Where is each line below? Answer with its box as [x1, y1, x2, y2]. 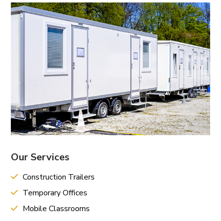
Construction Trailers [21, 171, 95, 183]
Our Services [11, 150, 70, 164]
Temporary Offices [21, 187, 88, 198]
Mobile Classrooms [21, 203, 90, 214]
